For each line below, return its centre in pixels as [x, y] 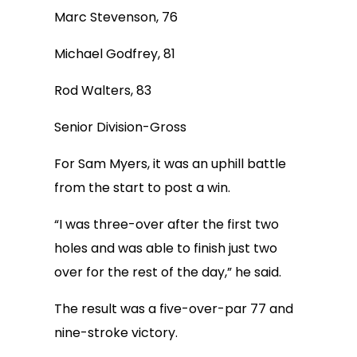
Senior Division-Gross [120, 127]
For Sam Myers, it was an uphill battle [170, 164]
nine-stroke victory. [116, 333]
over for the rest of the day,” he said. [168, 272]
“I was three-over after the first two [167, 224]
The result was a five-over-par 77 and [174, 309]
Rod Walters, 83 [103, 90]
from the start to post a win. [142, 188]
